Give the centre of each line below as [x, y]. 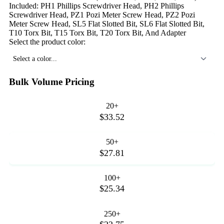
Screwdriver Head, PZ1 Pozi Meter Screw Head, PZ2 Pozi [102, 14]
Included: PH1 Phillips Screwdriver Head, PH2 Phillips [96, 5]
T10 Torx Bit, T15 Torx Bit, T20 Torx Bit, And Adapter [97, 32]
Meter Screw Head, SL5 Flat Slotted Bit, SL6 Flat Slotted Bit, [107, 23]
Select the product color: [47, 41]
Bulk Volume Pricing [52, 81]
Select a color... [35, 58]
